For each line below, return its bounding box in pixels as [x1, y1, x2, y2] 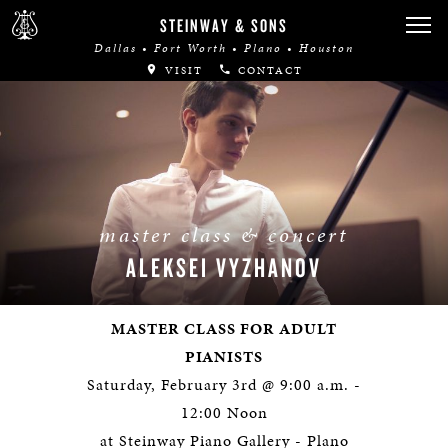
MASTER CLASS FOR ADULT [111, 317, 337, 340]
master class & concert [99, 219, 349, 250]
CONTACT [233, 63, 303, 78]
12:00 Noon [180, 401, 268, 424]
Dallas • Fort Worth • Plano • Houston [94, 40, 354, 56]
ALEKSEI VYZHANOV [125, 249, 322, 284]
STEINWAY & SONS [160, 14, 288, 37]
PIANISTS [185, 345, 263, 368]
